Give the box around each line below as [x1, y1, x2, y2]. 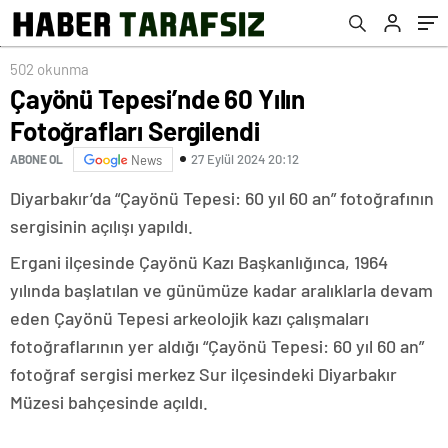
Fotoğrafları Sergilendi [10, 114, 260, 146]
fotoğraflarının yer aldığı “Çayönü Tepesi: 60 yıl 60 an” [10, 334, 424, 357]
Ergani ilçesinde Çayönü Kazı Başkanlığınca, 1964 [10, 250, 388, 273]
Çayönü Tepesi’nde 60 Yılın [10, 82, 306, 114]
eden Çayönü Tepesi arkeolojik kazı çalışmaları [10, 306, 369, 329]
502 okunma [10, 59, 89, 78]
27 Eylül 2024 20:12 [191, 151, 299, 168]
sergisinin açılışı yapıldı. [10, 214, 193, 237]
